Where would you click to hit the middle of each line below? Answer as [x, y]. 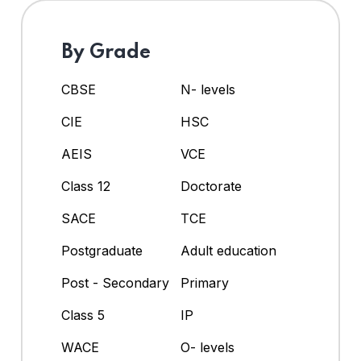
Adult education [228, 250]
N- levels [208, 89]
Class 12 [86, 186]
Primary [205, 282]
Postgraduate [102, 250]
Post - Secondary [115, 282]
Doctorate [211, 186]
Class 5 [83, 315]
